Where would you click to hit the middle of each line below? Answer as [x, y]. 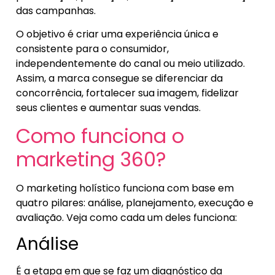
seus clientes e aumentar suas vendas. [108, 108]
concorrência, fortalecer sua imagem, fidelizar [127, 93]
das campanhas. [57, 10]
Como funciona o [100, 136]
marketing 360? [91, 159]
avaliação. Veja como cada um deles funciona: [126, 217]
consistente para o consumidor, [92, 49]
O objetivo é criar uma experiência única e [117, 34]
